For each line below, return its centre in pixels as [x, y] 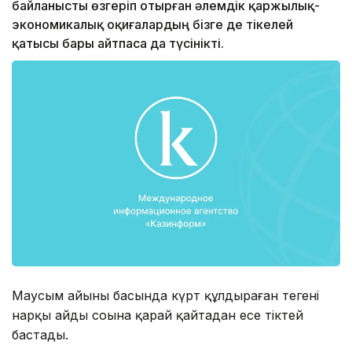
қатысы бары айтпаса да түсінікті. [118, 44]
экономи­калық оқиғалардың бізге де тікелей [152, 25]
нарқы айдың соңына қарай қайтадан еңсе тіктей [158, 315]
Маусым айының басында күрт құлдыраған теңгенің [165, 295]
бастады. [40, 334]
